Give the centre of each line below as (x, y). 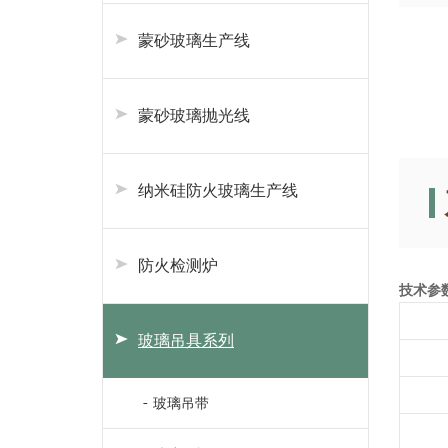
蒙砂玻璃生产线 (194, 40)
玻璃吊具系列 (186, 340)
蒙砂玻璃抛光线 (194, 115)
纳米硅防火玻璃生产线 (218, 190)
